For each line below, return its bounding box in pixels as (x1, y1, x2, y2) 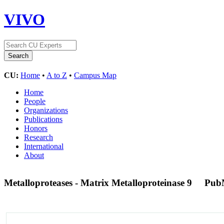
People (24, 96, 45, 105)
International (24, 141, 63, 150)
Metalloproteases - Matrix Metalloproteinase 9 (4, 177, 194, 188)
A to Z (46, 70, 67, 79)
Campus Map (74, 70, 116, 79)
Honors (24, 123, 47, 132)
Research (24, 132, 53, 141)
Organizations (24, 105, 68, 114)
